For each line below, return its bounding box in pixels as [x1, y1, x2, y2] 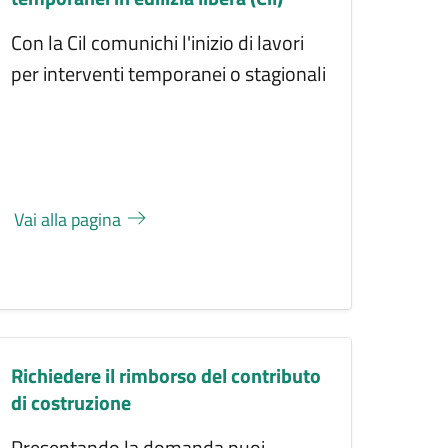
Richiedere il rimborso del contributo [11, 359, 322, 391]
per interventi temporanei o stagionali [11, 58, 327, 90]
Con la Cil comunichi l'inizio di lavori [11, 27, 305, 59]
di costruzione [11, 386, 132, 418]
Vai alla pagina [14, 206, 126, 234]
